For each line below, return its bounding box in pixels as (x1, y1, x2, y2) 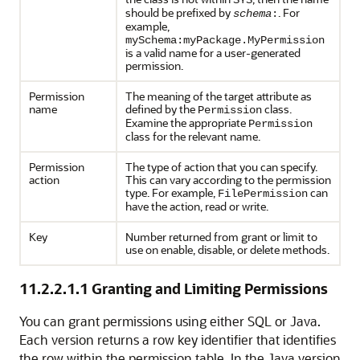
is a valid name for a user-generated (125, 45, 301, 60)
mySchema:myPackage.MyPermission (125, 34, 325, 47)
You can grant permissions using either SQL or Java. (19, 313, 321, 329)
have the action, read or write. (125, 198, 268, 214)
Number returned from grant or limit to (125, 229, 317, 244)
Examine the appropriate (125, 115, 248, 130)
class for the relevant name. (125, 129, 260, 144)
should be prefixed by (125, 5, 233, 20)
